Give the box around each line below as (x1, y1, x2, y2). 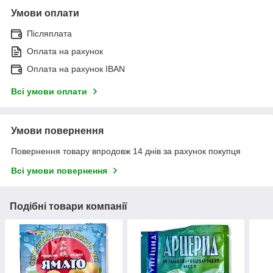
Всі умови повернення (11, 166, 107, 176)
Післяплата (27, 29, 72, 39)
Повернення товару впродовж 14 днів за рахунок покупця (11, 146, 241, 157)
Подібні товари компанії (10, 201, 127, 212)
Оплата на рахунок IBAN (27, 64, 125, 74)
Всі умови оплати (11, 87, 87, 97)
